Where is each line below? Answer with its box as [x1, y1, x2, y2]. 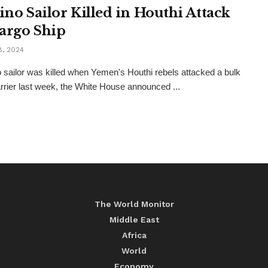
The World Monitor [94, 199, 174, 209]
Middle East [109, 215, 159, 225]
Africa [121, 230, 147, 240]
